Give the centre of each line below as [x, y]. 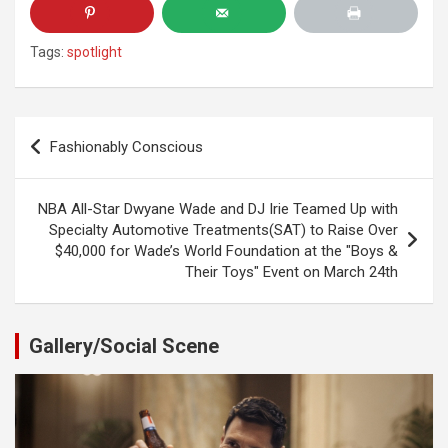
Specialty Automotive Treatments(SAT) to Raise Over [223, 230]
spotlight [94, 52]
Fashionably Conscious [126, 147]
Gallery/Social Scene [124, 346]
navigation [72, 163]
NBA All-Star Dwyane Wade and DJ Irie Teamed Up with [218, 209]
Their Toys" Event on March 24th [291, 272]
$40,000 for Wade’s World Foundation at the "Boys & [226, 251]
